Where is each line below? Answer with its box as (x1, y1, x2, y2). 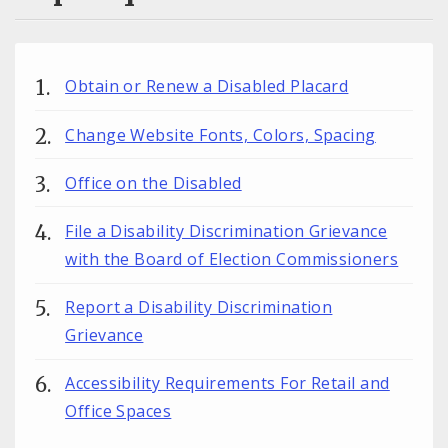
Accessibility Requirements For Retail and (65, 372, 390, 395)
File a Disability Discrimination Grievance (65, 220, 388, 242)
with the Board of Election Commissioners (65, 248, 399, 270)
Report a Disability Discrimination (65, 296, 333, 319)
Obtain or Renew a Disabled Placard (65, 75, 349, 98)
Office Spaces (65, 400, 172, 423)
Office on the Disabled (65, 171, 242, 194)
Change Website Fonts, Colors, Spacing (65, 123, 376, 146)
